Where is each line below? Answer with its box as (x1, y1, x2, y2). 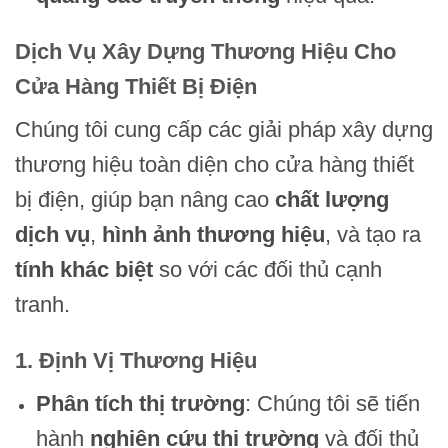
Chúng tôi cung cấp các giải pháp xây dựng (15, 117, 433, 143)
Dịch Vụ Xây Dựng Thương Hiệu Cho (15, 39, 396, 65)
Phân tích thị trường (35, 391, 245, 417)
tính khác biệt (15, 257, 153, 283)
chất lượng (275, 187, 389, 213)
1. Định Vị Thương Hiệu (15, 348, 257, 374)
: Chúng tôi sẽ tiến (244, 391, 420, 417)
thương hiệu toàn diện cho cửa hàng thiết (15, 152, 414, 178)
